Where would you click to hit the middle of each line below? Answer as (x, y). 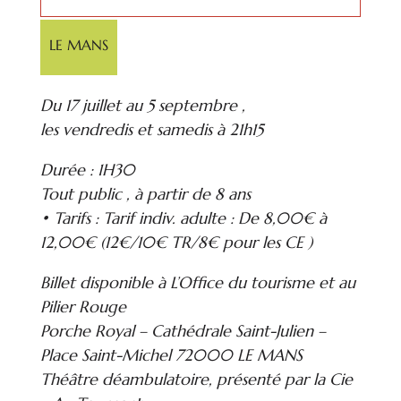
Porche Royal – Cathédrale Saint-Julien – (183, 330)
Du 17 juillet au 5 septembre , (142, 105)
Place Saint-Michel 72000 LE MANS (171, 354)
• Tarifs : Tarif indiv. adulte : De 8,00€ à (183, 218)
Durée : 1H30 (87, 169)
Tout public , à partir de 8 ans (145, 193)
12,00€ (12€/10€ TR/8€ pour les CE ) (176, 242)
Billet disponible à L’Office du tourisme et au (197, 282)
